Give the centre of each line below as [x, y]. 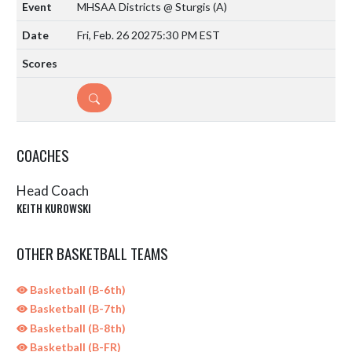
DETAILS [105, 97]
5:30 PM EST [188, 35]
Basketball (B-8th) [77, 328]
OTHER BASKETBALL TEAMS [92, 253]
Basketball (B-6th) [77, 289]
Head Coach [53, 191]
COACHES [43, 155]
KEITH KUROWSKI [54, 207]
